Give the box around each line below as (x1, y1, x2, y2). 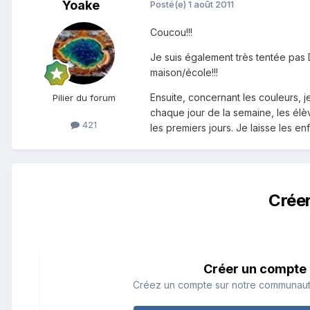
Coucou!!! (150, 26, 192, 38)
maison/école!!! (150, 66, 218, 78)
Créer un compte (203, 261, 307, 276)
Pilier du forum (52, 91, 116, 103)
